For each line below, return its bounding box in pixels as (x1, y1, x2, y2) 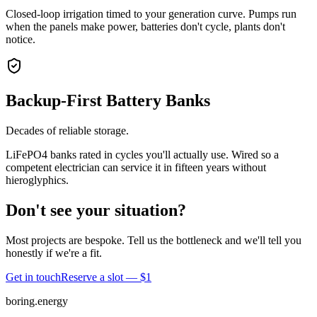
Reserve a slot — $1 (61, 270, 151, 283)
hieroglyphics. (6, 173, 69, 186)
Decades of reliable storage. (6, 124, 129, 137)
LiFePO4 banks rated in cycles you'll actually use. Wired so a (6, 148, 279, 161)
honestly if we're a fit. (6, 246, 102, 259)
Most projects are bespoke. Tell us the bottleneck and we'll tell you (6, 234, 301, 246)
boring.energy (6, 294, 68, 307)
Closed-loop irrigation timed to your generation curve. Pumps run (6, 7, 296, 20)
